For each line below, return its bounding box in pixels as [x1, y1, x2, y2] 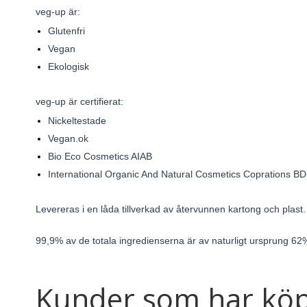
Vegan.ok [47, 133, 88, 145]
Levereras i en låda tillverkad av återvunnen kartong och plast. [36, 204, 306, 215]
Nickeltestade [47, 115, 106, 127]
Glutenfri [47, 25, 85, 37]
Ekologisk [47, 61, 89, 73]
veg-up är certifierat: [36, 96, 123, 108]
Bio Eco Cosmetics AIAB [47, 151, 152, 162]
